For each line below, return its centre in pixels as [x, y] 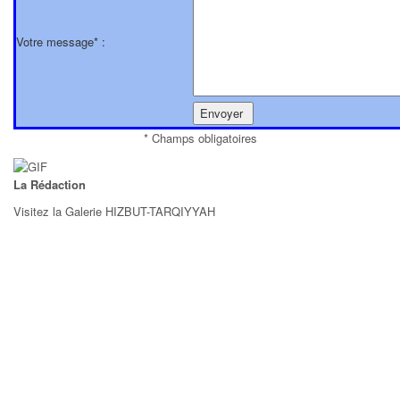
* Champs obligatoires [200, 137]
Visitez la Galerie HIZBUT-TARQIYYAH [114, 211]
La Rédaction [50, 184]
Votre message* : [61, 41]
